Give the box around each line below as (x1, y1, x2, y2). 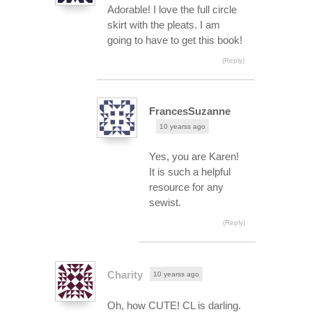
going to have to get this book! (107, 33, 242, 46)
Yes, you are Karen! (149, 150, 239, 162)
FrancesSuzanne (149, 104, 231, 117)
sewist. (149, 196, 181, 208)
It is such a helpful (149, 165, 231, 178)
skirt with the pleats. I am (107, 18, 220, 31)
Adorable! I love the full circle (107, 3, 237, 15)
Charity (107, 268, 143, 281)
